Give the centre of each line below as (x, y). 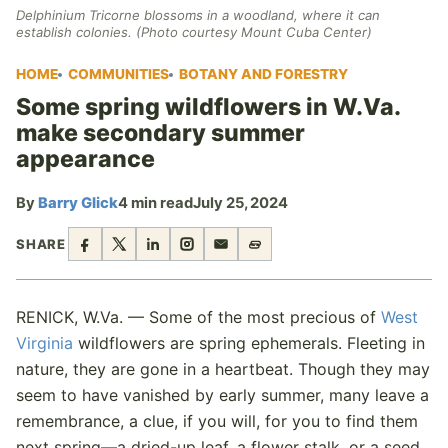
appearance (85, 159)
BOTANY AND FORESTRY (263, 74)
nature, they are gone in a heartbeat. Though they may (223, 369)
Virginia (44, 343)
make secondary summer (160, 133)
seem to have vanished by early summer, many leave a (222, 395)
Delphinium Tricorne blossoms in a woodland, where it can (198, 15)
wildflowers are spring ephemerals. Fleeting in (249, 343)
